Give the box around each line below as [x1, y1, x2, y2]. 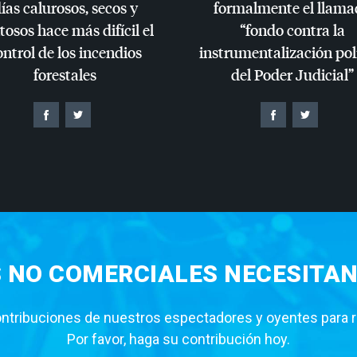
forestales [33, 64, 96, 84]
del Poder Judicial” [230, 64, 354, 84]
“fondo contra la [239, 19, 345, 40]
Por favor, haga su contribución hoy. [67, 330, 290, 347]
